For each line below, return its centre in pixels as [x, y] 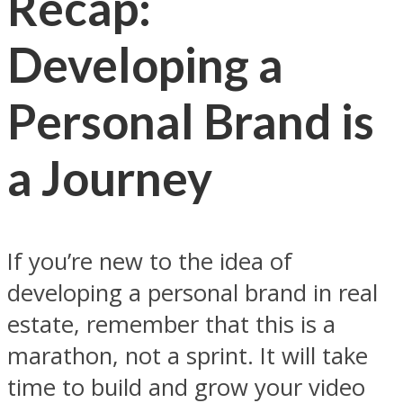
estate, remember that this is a [171, 324]
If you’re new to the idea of [150, 261]
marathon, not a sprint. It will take [188, 355]
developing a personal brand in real [193, 292]
